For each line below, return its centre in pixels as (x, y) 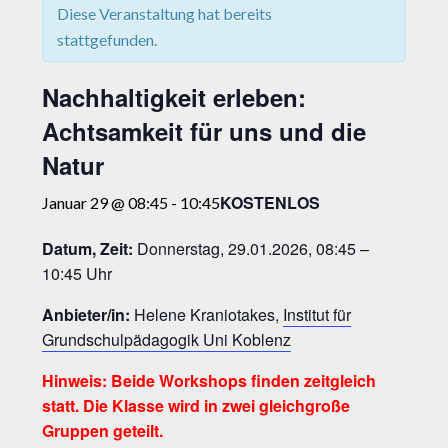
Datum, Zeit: (90, 249)
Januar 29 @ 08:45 (105, 203)
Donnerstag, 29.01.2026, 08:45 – (253, 249)
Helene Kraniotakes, (207, 315)
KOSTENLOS (270, 203)
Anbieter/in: (86, 315)
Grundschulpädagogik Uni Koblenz (167, 340)
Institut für (317, 315)
